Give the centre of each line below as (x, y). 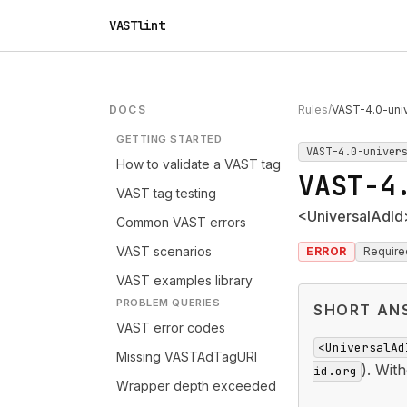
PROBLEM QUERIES (169, 303)
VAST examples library (184, 280)
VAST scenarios (164, 251)
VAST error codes (171, 328)
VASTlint (137, 25)
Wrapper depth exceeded (196, 386)
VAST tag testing (166, 193)
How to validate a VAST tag (199, 164)
